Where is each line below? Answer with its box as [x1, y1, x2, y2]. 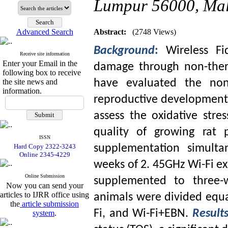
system [33, 209, 54, 217]
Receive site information [19, 51, 70, 56]
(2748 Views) [132, 27, 176, 36]
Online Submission [24, 173, 65, 179]
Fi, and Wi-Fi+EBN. [94, 208, 192, 220]
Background [94, 45, 155, 57]
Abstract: [94, 27, 126, 36]
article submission [20, 199, 79, 208]
